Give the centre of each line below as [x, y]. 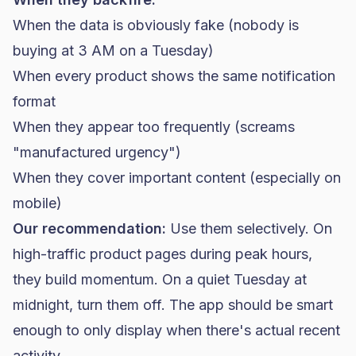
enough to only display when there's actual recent [176, 330]
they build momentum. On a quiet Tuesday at [160, 279]
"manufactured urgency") [97, 152]
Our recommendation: [89, 228]
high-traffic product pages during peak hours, [163, 254]
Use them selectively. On [249, 228]
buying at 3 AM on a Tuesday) [113, 50]
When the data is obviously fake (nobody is [156, 25]
